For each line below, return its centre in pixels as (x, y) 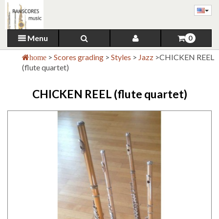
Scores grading (79, 57)
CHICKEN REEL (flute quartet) (109, 94)
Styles (122, 57)
